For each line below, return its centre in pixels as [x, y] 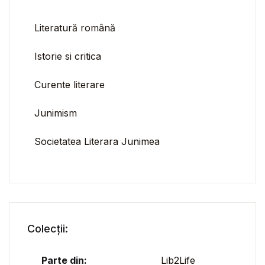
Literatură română [75, 28]
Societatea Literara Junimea [97, 142]
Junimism [56, 113]
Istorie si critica [68, 56]
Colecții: [48, 229]
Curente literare [70, 85]
